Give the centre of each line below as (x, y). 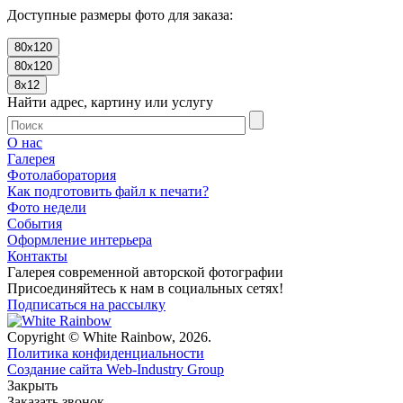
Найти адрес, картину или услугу (110, 102)
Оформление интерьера (80, 239)
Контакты (37, 255)
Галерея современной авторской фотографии (145, 272)
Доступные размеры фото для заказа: (120, 14)
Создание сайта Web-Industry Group (116, 369)
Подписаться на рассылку (86, 304)
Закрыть (32, 385)
